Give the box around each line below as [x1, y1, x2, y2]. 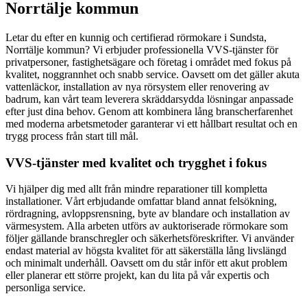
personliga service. [5, 282, 86, 294]
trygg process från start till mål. [5, 130, 138, 142]
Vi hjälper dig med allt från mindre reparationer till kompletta [5, 183, 267, 195]
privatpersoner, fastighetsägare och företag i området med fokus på [5, 56, 291, 68]
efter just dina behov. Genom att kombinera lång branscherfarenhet [5, 105, 293, 117]
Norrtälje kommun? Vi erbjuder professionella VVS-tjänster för [5, 43, 278, 56]
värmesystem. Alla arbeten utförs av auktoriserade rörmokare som [5, 220, 288, 232]
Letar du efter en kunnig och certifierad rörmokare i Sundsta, [5, 31, 267, 43]
